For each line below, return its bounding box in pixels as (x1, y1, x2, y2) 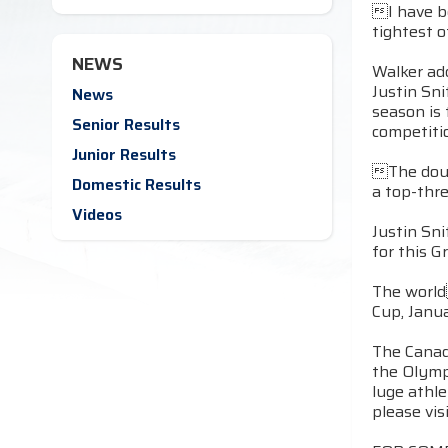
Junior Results (72, 142, 176, 167)
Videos (72, 202, 122, 227)
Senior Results (72, 112, 180, 137)
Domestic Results (72, 172, 201, 197)
